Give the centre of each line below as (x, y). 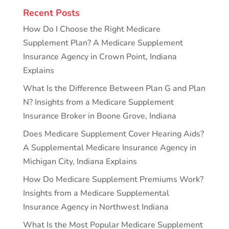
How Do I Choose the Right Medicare (91, 29)
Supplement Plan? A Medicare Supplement (103, 43)
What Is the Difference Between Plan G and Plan (114, 88)
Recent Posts (51, 13)
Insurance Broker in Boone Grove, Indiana (99, 116)
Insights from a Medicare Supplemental (96, 193)
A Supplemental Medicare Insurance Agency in (109, 147)
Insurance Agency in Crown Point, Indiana (100, 56)
